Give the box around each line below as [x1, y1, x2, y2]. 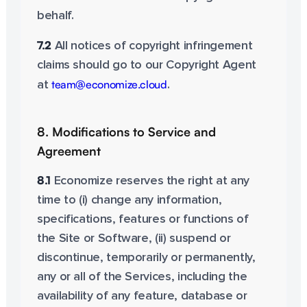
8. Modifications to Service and [36, 124, 216, 139]
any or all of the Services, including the [36, 271, 247, 283]
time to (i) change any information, [36, 194, 222, 206]
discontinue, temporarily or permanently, [36, 251, 256, 264]
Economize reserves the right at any [51, 175, 250, 187]
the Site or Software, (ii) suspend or [36, 232, 231, 245]
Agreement [36, 143, 101, 158]
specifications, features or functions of [36, 213, 249, 225]
